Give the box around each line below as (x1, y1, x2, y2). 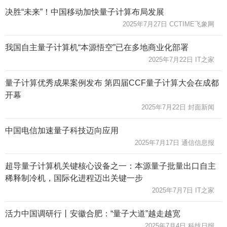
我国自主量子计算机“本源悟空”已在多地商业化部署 (5, 43, 188, 52)
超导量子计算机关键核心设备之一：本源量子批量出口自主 (5, 161, 216, 170)
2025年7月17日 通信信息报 (135, 138, 214, 146)
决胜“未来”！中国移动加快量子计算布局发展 (5, 7, 164, 16)
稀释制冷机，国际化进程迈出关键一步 (5, 173, 143, 182)
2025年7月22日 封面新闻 (141, 103, 214, 111)
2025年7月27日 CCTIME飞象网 (123, 20, 214, 28)
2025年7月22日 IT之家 (148, 55, 214, 63)
